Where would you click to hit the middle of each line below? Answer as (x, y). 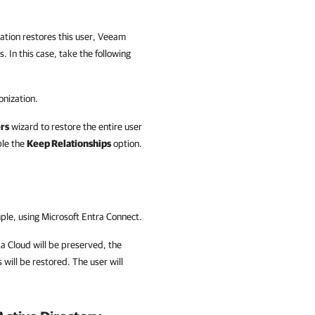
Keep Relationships (69, 143)
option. (127, 143)
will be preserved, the (76, 245)
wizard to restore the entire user (76, 127)
